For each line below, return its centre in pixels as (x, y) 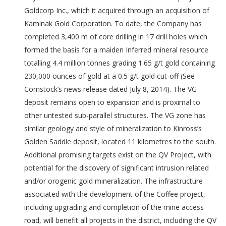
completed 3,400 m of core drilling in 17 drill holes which (116, 37)
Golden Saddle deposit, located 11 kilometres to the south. (120, 142)
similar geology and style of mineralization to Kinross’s (113, 128)
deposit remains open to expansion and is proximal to (112, 102)
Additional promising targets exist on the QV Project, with (118, 155)
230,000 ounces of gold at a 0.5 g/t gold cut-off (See (109, 76)
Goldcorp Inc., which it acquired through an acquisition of (117, 10)
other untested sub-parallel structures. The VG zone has (115, 115)
